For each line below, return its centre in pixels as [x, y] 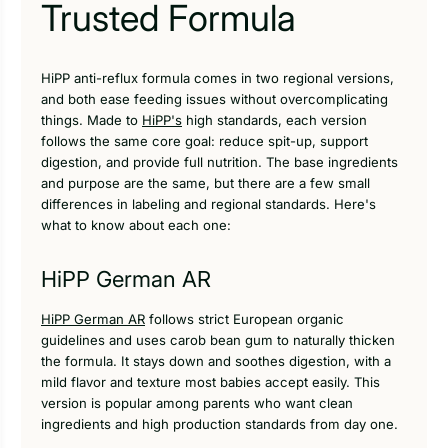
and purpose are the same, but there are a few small [205, 182]
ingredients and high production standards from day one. [219, 424]
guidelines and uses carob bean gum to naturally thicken [218, 340]
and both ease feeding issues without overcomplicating [214, 98]
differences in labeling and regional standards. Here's [208, 203]
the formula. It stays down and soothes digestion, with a [216, 361]
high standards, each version [274, 119]
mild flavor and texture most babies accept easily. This [210, 382]
